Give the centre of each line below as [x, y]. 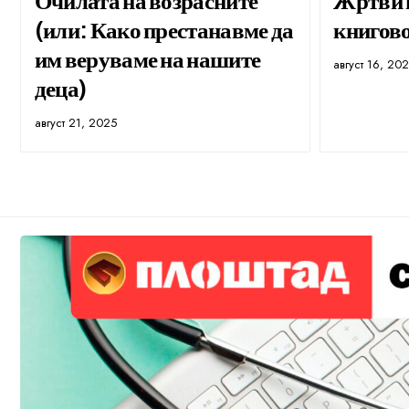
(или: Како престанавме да [164, 29]
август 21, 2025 [75, 122]
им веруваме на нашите [147, 58]
